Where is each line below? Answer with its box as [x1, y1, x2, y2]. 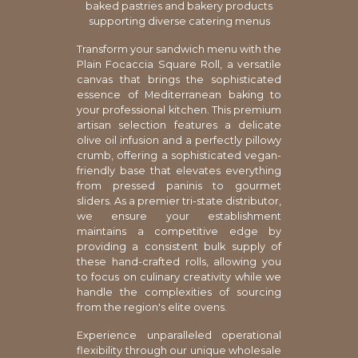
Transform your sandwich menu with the [77, 42, 281, 55]
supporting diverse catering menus [88, 14, 270, 27]
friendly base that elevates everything [77, 164, 281, 177]
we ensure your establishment [77, 209, 281, 222]
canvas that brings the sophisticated [77, 73, 281, 86]
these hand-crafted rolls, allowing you [77, 255, 281, 268]
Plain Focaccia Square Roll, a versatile [77, 58, 281, 70]
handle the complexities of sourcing [77, 285, 281, 298]
